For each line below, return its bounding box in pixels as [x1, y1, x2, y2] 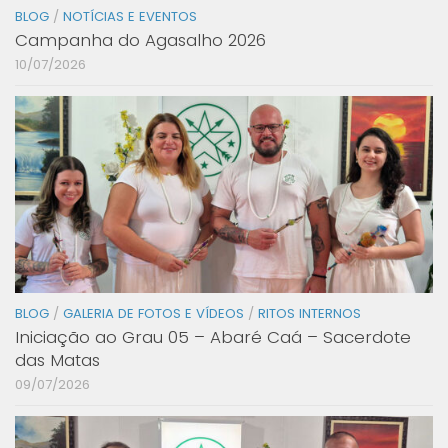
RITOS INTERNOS [258, 304, 361, 324]
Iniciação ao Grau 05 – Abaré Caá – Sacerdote [15, 325, 411, 350]
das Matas [15, 348, 100, 373]
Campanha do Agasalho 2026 [15, 28, 266, 53]
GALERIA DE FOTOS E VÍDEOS [63, 304, 244, 324]
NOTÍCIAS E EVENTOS [63, 7, 197, 27]
